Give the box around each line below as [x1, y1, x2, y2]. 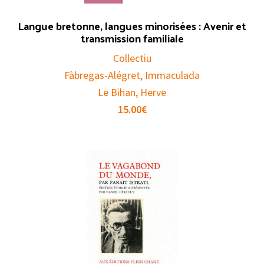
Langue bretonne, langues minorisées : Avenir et [18, 16, 246, 35]
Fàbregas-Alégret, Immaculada [64, 68, 200, 82]
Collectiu [113, 51, 151, 65]
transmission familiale [80, 28, 184, 48]
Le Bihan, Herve [98, 85, 166, 99]
